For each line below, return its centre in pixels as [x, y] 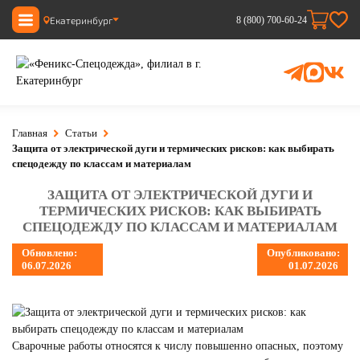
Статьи [81, 133]
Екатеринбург [81, 20]
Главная [30, 133]
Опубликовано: [303, 253]
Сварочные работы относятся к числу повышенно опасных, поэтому [178, 346]
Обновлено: [49, 253]
